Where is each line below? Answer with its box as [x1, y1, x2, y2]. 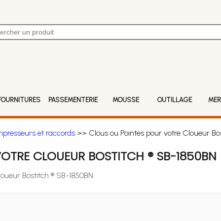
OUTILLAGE [157, 96, 192, 104]
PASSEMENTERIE [48, 96, 98, 104]
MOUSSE [112, 96, 139, 104]
